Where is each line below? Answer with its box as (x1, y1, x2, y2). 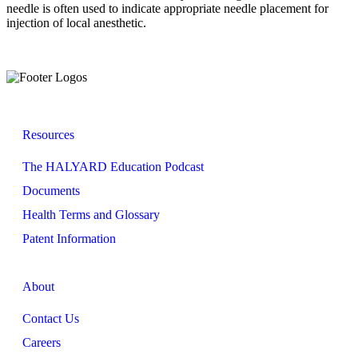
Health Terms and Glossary (22, 207, 160, 221)
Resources (22, 127, 74, 141)
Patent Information (22, 231, 116, 245)
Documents (22, 183, 80, 197)
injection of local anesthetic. (6, 15, 146, 30)
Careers (22, 335, 61, 349)
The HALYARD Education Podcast (22, 159, 204, 173)
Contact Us (22, 311, 79, 325)
